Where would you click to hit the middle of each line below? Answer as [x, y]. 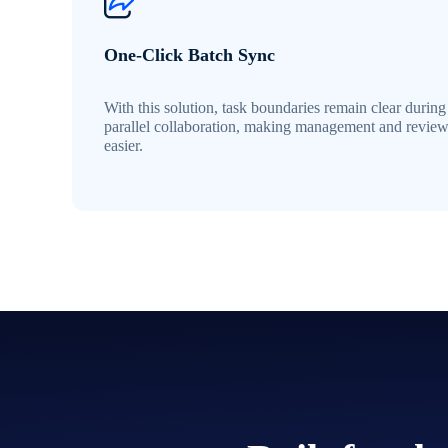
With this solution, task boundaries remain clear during [275, 108]
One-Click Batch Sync [189, 55]
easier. [123, 146]
